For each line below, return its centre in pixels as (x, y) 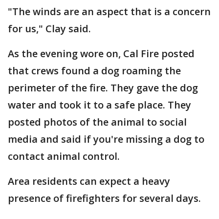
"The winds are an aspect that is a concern (109, 11)
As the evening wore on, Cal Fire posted (101, 54)
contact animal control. (65, 156)
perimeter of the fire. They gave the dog (103, 88)
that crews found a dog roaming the (94, 71)
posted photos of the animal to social (97, 122)
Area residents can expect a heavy (89, 181)
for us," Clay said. (51, 29)
